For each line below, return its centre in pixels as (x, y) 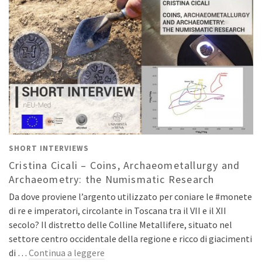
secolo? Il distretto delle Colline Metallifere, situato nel (120, 224)
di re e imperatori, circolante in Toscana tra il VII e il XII (118, 210)
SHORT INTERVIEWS (49, 148)
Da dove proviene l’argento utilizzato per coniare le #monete (130, 196)
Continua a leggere (67, 252)
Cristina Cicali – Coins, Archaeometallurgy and (125, 165)
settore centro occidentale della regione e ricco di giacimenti (130, 238)
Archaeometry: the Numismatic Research (112, 179)
